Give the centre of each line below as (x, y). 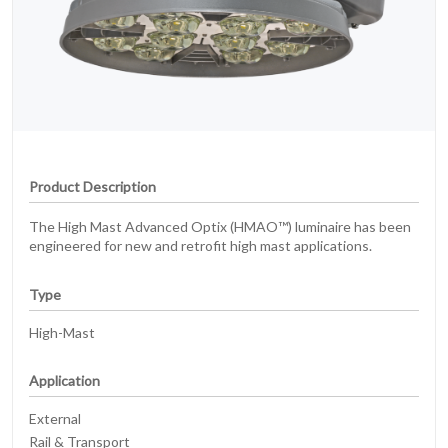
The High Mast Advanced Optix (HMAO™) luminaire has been (220, 227)
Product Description (92, 187)
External (55, 419)
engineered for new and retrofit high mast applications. (200, 246)
